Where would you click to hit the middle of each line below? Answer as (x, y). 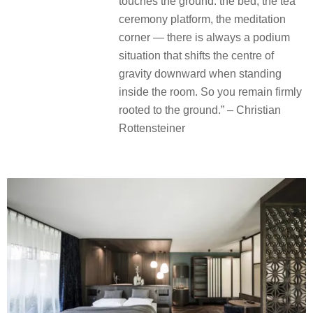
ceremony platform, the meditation (202, 19)
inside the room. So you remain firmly (210, 92)
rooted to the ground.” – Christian (200, 110)
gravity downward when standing (200, 73)
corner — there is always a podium (204, 37)
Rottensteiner (152, 128)
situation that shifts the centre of (196, 55)
